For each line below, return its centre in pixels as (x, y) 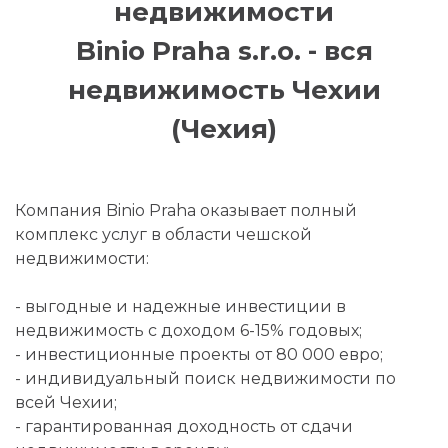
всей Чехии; (66, 402)
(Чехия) (224, 129)
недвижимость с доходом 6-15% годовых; (188, 330)
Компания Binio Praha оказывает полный (186, 210)
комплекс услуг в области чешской (163, 234)
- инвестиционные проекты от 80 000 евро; (199, 354)
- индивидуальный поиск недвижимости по (205, 378)
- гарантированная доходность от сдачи (184, 426)
